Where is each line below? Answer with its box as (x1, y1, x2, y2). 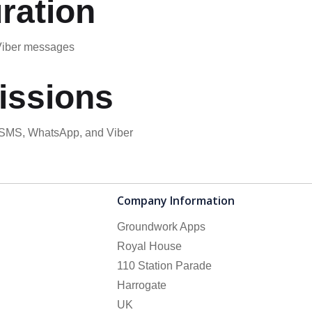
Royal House (117, 240, 182, 252)
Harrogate (117, 279, 167, 291)
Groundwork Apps (117, 221, 206, 233)
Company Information (117, 193, 235, 208)
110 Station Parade (117, 260, 212, 272)
